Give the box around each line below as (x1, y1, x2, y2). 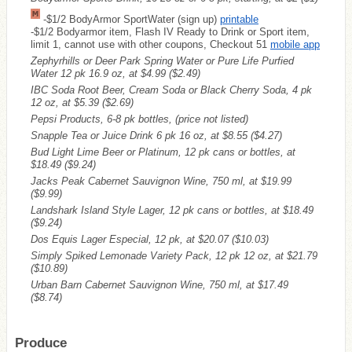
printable (220, 13, 258, 25)
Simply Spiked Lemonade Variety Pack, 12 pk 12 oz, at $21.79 (31, 249, 317, 262)
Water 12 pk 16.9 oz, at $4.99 (31, 67, 169, 79)
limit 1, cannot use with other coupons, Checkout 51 (31, 38, 270, 50)
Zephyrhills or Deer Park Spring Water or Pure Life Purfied (31, 54, 294, 67)
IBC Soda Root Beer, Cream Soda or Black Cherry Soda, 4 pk (31, 83, 312, 96)
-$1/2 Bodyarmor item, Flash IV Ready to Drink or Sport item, (31, 25, 310, 38)
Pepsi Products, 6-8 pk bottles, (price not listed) (31, 112, 248, 125)
